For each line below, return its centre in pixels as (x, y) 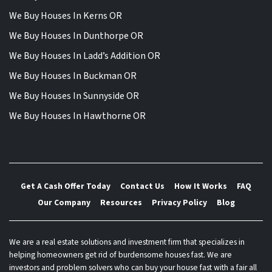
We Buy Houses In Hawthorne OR (77, 116)
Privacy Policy (179, 203)
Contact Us (142, 186)
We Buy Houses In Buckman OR (73, 76)
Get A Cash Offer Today (66, 186)
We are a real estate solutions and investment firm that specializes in (127, 242)
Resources (121, 203)
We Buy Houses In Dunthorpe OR (76, 36)
